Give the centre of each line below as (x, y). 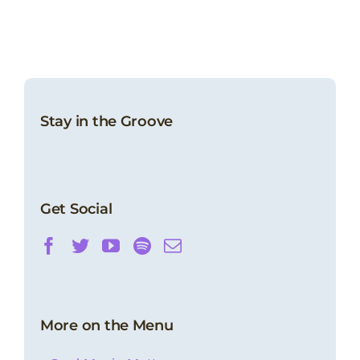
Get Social (76, 209)
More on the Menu (107, 325)
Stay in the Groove (107, 122)
